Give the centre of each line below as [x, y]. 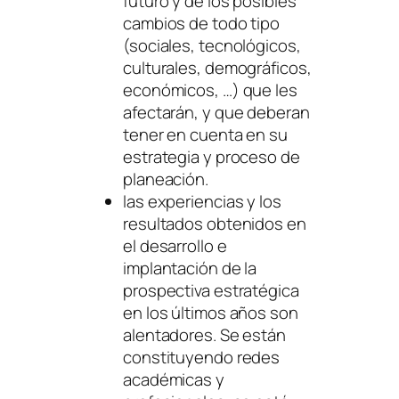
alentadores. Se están [204, 335]
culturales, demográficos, [217, 68]
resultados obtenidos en [215, 224]
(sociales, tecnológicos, [212, 46]
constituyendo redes [202, 358]
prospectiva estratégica [211, 291]
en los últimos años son [211, 313]
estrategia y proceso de [212, 157]
